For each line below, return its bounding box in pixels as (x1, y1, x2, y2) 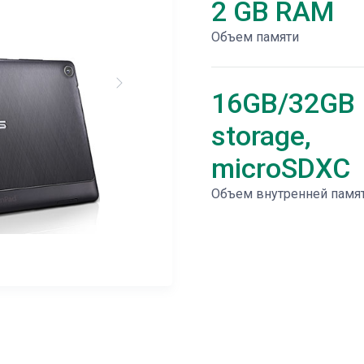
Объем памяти (211, 29, 299, 45)
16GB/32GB (211, 87, 355, 119)
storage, (211, 119, 311, 152)
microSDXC (211, 152, 350, 184)
